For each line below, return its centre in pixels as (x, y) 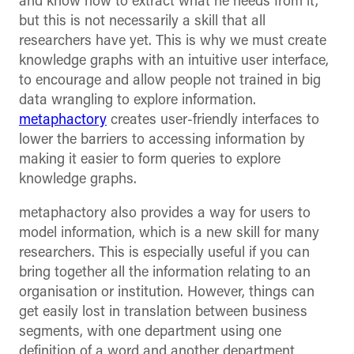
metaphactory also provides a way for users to (165, 214)
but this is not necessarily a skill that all (142, 22)
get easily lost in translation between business (163, 313)
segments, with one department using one (150, 333)
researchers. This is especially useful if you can (164, 254)
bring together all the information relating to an (165, 273)
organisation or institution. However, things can (167, 293)
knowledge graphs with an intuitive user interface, (174, 62)
